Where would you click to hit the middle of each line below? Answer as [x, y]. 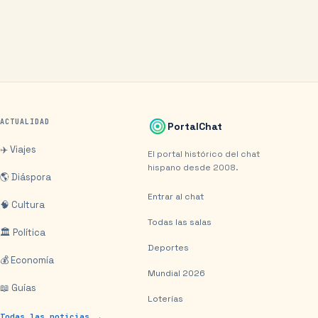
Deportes [168, 248]
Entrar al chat [176, 197]
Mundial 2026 [176, 273]
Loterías [165, 299]
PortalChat [195, 126]
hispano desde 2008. [193, 168]
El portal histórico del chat [204, 154]
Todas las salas [180, 222]
